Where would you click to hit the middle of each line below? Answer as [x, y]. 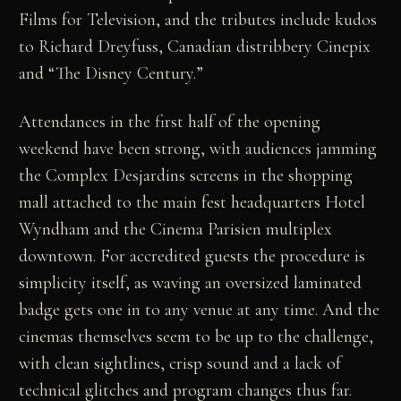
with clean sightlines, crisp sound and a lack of [180, 364]
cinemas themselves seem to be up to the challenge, [196, 337]
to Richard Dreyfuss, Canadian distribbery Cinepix [195, 47]
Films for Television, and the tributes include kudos [198, 20]
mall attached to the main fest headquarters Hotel [192, 203]
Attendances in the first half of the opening [170, 122]
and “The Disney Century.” [111, 74]
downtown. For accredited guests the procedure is [192, 256]
